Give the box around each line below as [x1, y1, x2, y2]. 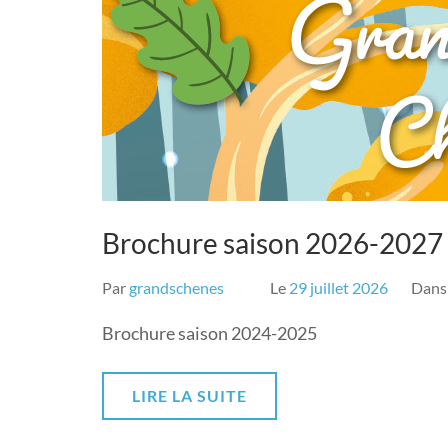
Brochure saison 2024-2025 [102, 322, 317, 344]
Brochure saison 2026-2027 [102, 226, 443, 260]
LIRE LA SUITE [132, 386, 247, 405]
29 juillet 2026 [289, 278, 388, 297]
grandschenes [129, 278, 224, 297]
